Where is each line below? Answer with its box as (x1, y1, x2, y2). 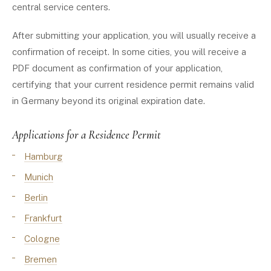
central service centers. (12, 2, 110, 12)
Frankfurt (24, 213, 62, 223)
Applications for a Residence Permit (12, 128, 161, 142)
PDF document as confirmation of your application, (12, 63, 223, 73)
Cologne (24, 233, 60, 244)
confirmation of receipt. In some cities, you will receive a (12, 47, 246, 57)
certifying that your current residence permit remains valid (12, 79, 254, 90)
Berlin (24, 192, 48, 203)
